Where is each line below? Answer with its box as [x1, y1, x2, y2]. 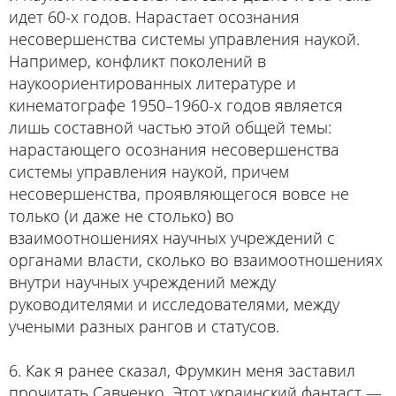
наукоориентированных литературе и [9, 72, 296, 94]
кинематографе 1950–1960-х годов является [9, 94, 343, 116]
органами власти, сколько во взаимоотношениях [9, 248, 383, 270]
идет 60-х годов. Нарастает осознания [9, 5, 300, 27]
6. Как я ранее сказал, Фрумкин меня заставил [9, 359, 355, 381]
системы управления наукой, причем [9, 160, 289, 182]
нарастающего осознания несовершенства [9, 138, 339, 160]
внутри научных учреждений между [9, 270, 276, 293]
